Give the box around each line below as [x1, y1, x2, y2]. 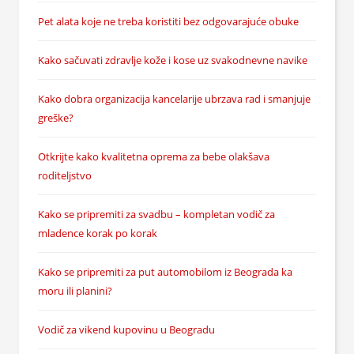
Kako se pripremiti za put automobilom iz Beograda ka [38, 265, 292, 280]
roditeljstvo [38, 168, 92, 183]
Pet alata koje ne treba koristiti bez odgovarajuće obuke [38, 14, 299, 29]
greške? [38, 111, 73, 126]
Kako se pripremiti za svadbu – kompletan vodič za [38, 207, 275, 222]
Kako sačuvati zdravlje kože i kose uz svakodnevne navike [38, 53, 307, 68]
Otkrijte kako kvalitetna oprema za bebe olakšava [38, 149, 269, 164]
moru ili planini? [38, 284, 112, 299]
